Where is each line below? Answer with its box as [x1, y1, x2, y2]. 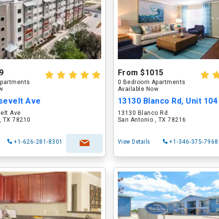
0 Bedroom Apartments [117, 79, 186, 86]
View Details [117, 138, 151, 145]
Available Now [117, 86, 159, 92]
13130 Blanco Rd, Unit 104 [117, 96, 218, 106]
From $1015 [117, 68, 164, 77]
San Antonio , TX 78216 [117, 116, 186, 123]
